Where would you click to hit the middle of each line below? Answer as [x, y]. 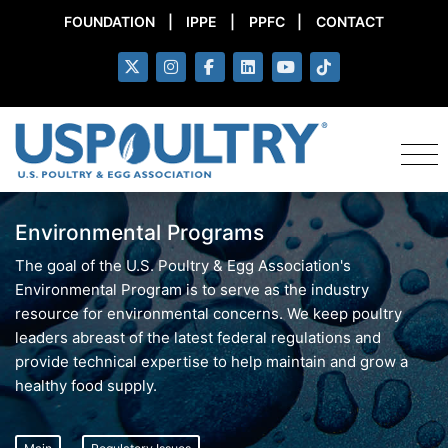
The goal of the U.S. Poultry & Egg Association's [183, 265]
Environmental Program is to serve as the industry [192, 289]
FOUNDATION [110, 21]
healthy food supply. [86, 385]
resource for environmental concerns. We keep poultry [208, 313]
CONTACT [349, 21]
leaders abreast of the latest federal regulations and [198, 337]
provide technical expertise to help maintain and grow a [211, 361]
